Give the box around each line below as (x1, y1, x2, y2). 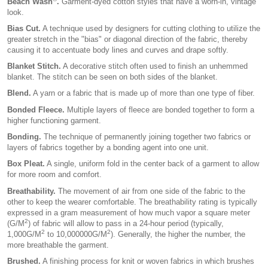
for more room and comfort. (7, 170, 102, 179)
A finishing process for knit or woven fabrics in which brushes (41, 256, 254, 266)
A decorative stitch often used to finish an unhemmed (61, 62, 248, 71)
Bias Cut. (7, 23, 41, 33)
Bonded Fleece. (7, 105, 65, 114)
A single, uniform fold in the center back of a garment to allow (45, 159, 259, 169)
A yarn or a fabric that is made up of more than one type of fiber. (31, 89, 255, 98)
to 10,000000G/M (45, 229, 107, 239)
